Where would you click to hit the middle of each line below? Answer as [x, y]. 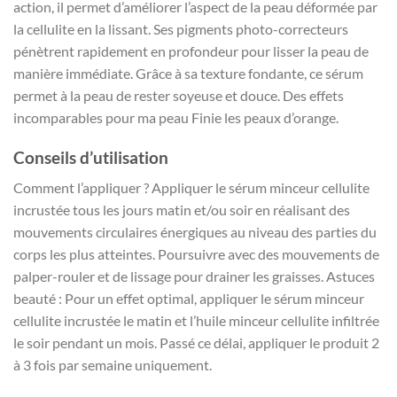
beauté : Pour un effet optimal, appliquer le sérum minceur [189, 299]
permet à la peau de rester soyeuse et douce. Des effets [179, 95]
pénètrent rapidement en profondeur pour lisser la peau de [191, 51]
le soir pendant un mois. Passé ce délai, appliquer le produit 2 [196, 343]
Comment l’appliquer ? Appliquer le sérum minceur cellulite [191, 188]
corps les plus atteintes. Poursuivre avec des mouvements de [196, 254]
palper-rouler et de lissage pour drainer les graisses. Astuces [194, 276]
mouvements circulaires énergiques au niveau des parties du [195, 232]
